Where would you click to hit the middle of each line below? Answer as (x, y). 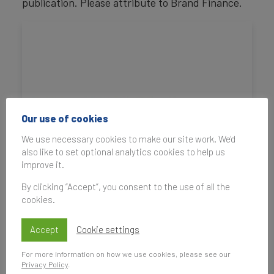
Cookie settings (108, 230)
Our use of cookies (65, 118)
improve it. (43, 164)
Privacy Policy (45, 265)
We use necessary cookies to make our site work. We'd (128, 139)
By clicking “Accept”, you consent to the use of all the (126, 186)
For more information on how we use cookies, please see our (126, 254)
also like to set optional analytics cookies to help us (123, 151)
